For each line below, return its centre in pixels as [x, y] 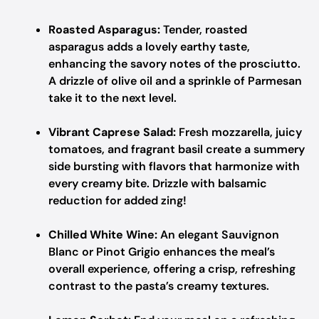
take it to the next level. [113, 98]
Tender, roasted [204, 30]
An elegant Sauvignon [218, 235]
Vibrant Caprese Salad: [112, 132]
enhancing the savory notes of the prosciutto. [174, 64]
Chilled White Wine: [103, 235]
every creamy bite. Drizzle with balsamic [158, 183]
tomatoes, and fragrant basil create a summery [177, 149]
